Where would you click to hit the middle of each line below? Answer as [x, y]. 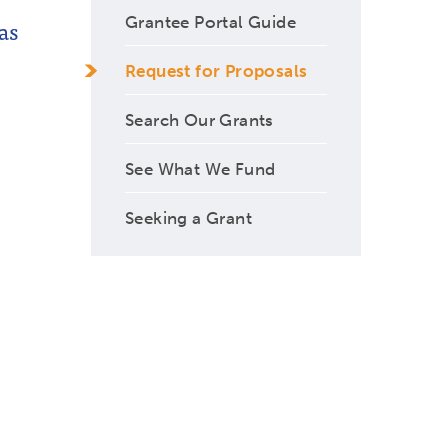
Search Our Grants [199, 119]
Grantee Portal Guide [210, 21]
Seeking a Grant [188, 217]
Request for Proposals [216, 70]
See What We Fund [200, 168]
